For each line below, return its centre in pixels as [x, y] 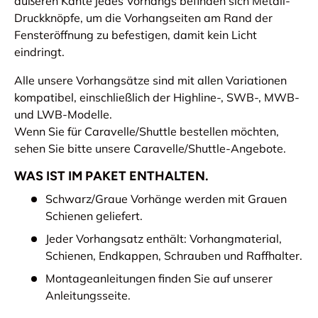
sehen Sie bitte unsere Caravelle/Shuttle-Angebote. [150, 149]
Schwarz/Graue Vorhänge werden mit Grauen [166, 199]
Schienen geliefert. [94, 216]
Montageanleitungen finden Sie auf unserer [159, 279]
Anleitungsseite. [88, 296]
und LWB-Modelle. [63, 115]
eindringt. [39, 52]
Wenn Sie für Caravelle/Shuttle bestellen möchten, [147, 132]
